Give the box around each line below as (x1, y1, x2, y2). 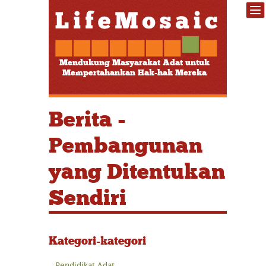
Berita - (49, 106, 126, 132)
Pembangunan (49, 132, 202, 159)
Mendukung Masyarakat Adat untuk (59, 57, 210, 68)
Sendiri (49, 184, 126, 211)
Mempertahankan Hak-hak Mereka (62, 67, 207, 78)
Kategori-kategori (49, 233, 146, 248)
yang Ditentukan (49, 158, 225, 185)
